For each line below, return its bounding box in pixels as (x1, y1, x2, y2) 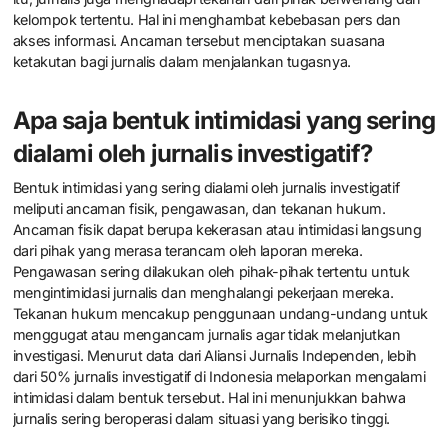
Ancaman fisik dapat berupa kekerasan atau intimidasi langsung (12, 220, 422, 238)
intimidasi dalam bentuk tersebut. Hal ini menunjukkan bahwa (12, 388, 406, 406)
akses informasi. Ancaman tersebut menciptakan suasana (12, 32, 385, 50)
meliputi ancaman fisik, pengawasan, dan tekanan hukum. (12, 199, 386, 217)
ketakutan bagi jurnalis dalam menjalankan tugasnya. (12, 53, 351, 71)
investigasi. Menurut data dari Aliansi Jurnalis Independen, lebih (12, 346, 417, 364)
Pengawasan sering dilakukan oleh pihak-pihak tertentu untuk (12, 262, 410, 280)
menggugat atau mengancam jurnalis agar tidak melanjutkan (12, 325, 401, 343)
